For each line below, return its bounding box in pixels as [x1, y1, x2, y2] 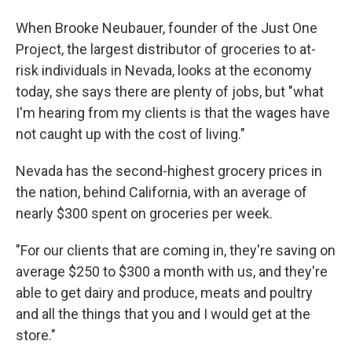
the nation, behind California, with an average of [16, 184, 307, 201]
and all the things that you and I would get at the [16, 306, 310, 323]
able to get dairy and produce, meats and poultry [16, 284, 313, 302]
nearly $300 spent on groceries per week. [16, 205, 273, 222]
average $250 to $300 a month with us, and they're [16, 263, 328, 280]
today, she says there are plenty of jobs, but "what [16, 83, 324, 101]
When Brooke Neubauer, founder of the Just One [16, 20, 317, 37]
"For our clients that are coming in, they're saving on [16, 242, 335, 259]
